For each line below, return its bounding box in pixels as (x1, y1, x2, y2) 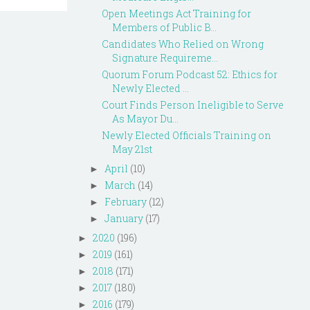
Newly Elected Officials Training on (101, 129, 271, 142)
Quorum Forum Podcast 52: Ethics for (101, 68, 277, 81)
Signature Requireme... (111, 51, 218, 64)
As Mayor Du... (111, 112, 179, 125)
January (104, 212, 143, 225)
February (104, 195, 147, 208)
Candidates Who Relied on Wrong (101, 37, 264, 51)
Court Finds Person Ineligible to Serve (101, 98, 284, 111)
